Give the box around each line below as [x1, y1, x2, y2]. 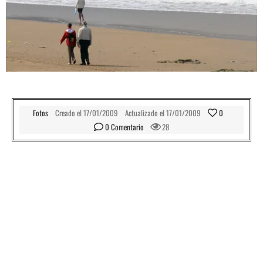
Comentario [111, 120, 144, 133]
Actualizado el [125, 106, 164, 119]
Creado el [55, 106, 82, 119]
